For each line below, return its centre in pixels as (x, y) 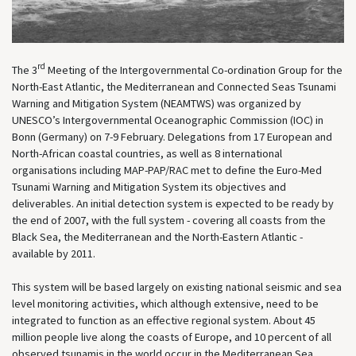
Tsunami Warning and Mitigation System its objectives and (149, 186)
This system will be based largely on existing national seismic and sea (177, 286)
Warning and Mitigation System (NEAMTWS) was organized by (157, 103)
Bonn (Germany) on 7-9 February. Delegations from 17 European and (172, 136)
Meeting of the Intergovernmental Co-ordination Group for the (194, 70)
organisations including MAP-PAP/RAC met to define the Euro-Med (167, 170)
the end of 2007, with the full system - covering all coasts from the (169, 220)
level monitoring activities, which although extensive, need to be (165, 303)
